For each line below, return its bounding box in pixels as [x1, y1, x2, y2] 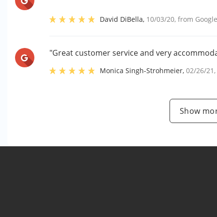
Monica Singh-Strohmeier [100, 66, 183, 75]
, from [174, 15, 196, 24]
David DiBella [100, 15, 143, 24]
